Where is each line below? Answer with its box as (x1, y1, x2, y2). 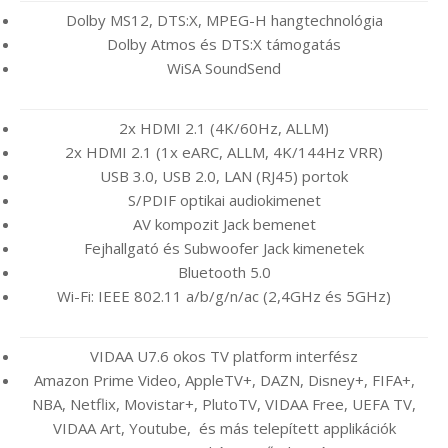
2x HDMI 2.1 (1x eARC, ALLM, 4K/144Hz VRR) (65, 141, 383, 162)
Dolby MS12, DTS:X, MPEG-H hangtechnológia (65, 9, 383, 30)
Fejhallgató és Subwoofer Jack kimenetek (84, 237, 364, 258)
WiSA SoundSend (167, 57, 281, 78)
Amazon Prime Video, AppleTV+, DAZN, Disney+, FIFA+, (33, 369, 415, 390)
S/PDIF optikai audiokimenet (127, 189, 321, 210)
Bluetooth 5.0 (177, 261, 271, 282)
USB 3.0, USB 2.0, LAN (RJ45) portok (100, 165, 348, 186)
